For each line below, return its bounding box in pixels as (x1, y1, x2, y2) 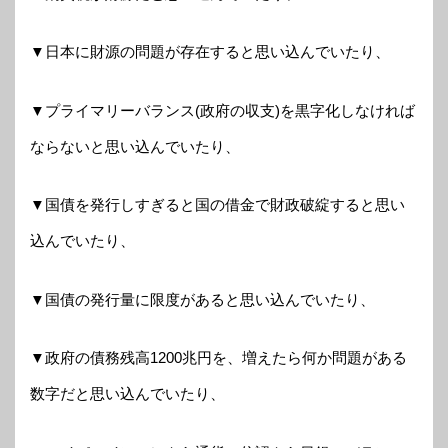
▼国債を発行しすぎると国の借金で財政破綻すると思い (30, 196, 405, 214)
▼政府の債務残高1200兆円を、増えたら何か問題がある (30, 349, 407, 367)
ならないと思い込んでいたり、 (30, 137, 240, 155)
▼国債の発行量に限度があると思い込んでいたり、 (30, 290, 375, 308)
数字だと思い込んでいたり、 (30, 385, 225, 403)
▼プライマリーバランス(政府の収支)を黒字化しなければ (30, 101, 415, 119)
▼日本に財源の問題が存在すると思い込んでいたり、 (30, 43, 390, 61)
